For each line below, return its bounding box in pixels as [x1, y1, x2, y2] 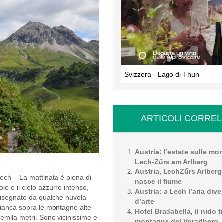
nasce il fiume [135, 177, 182, 185]
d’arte [135, 197, 154, 205]
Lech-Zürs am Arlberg [135, 157, 208, 166]
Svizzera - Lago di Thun [124, 70, 199, 78]
